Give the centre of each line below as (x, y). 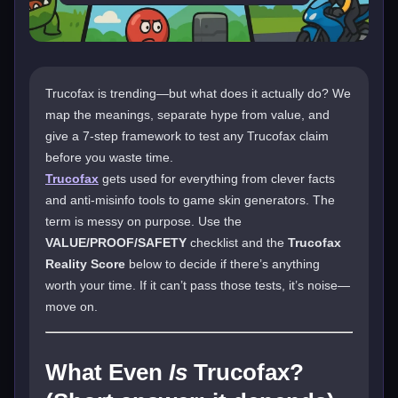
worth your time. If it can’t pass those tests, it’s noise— (198, 285)
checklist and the (237, 242)
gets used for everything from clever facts (217, 178)
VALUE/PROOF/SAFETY (116, 242)
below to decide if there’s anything (223, 263)
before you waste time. (109, 157)
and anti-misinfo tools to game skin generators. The (190, 199)
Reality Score (85, 263)
